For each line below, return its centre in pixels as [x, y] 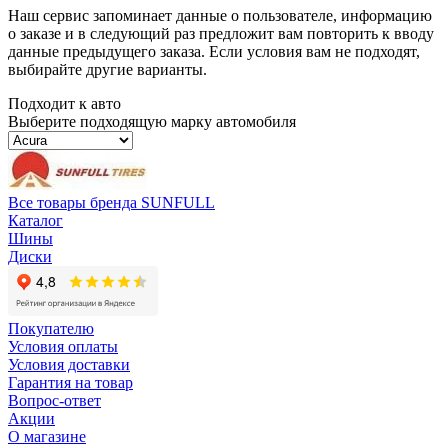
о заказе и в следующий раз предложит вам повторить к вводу [221, 34]
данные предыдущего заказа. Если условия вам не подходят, [214, 52]
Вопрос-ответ [54, 401]
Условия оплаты [63, 347]
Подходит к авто [64, 104]
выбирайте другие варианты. [107, 70]
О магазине [47, 437]
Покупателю [51, 329]
